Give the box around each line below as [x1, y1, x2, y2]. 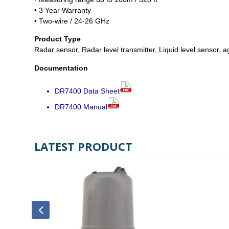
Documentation [34, 63, 88, 72]
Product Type [34, 35, 81, 43]
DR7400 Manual [55, 103, 107, 111]
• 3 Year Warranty [34, 6, 91, 14]
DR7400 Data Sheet [55, 87, 120, 96]
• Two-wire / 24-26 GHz [34, 16, 109, 25]
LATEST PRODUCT [34, 139, 132, 154]
